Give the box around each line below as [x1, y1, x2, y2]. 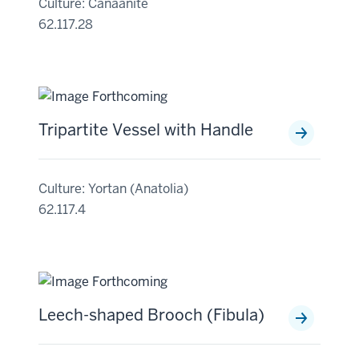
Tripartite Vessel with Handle [38, 119, 253, 140]
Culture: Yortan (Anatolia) [38, 180, 188, 197]
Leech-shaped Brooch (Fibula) [38, 305, 264, 325]
